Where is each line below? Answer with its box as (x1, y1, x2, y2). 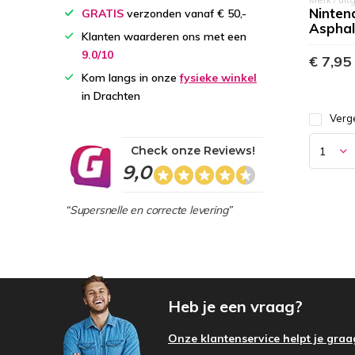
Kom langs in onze (82, 71, 180, 85)
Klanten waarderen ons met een (82, 29, 246, 44)
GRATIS (82, 6, 124, 21)
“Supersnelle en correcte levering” (65, 203, 233, 217)
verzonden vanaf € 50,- (124, 6, 246, 21)
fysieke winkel (180, 71, 257, 85)
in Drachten (82, 89, 140, 103)
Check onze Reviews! (131, 143, 255, 158)
